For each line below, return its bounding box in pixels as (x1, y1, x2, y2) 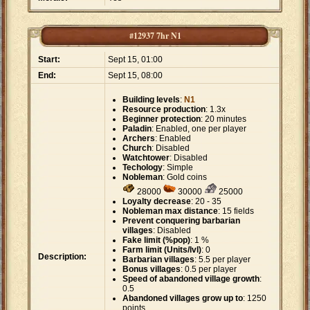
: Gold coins (163, 172, 207, 183)
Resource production (122, 104, 206, 115)
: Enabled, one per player (152, 124, 246, 134)
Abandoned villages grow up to (122, 293, 243, 304)
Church (122, 143, 152, 154)
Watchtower (122, 153, 170, 163)
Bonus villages (122, 264, 181, 275)
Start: (38, 55, 60, 65)
